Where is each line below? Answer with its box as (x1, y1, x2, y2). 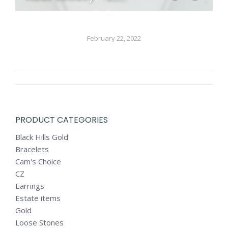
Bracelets (15, 144, 49, 154)
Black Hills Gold (15, 132, 68, 142)
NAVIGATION (15, 89, 120, 113)
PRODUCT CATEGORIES (15, 114, 108, 126)
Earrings (15, 181, 44, 191)
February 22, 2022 (87, 34, 141, 43)
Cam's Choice (15, 156, 61, 166)
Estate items (15, 193, 61, 203)
